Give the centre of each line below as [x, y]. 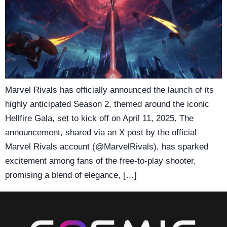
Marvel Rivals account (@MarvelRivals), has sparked [107, 146]
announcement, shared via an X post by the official [101, 132]
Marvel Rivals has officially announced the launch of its [109, 90]
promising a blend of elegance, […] [71, 175]
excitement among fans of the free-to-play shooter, [101, 161]
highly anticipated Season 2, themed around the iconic [107, 104]
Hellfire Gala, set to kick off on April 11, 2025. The [99, 118]
